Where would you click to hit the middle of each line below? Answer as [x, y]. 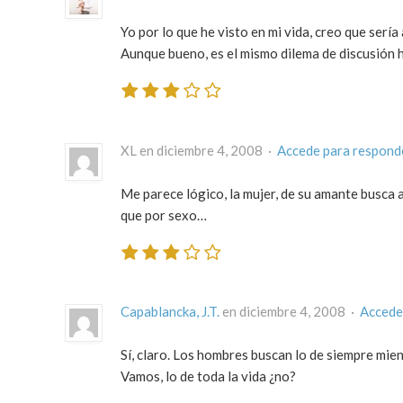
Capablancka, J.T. [170, 312]
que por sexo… [164, 215]
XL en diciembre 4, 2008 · [199, 150]
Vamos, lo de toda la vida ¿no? [208, 376]
